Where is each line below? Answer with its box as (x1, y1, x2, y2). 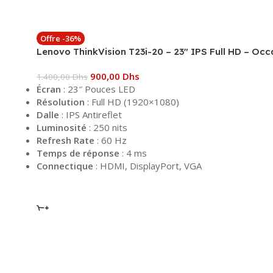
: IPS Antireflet (59, 108, 122, 121)
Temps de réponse (37, 146, 119, 159)
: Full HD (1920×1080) (85, 95, 179, 108)
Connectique (37, 159, 93, 172)
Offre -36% (40, 32, 81, 44)
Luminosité (37, 121, 87, 133)
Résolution (37, 95, 85, 108)
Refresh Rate (37, 133, 94, 146)
